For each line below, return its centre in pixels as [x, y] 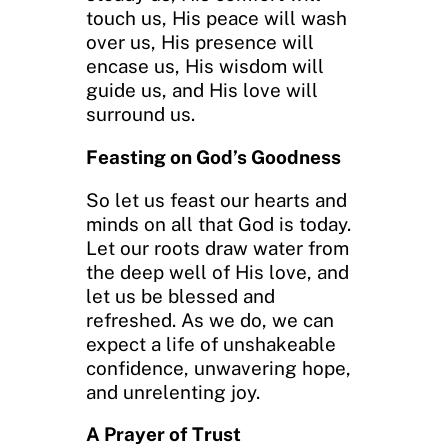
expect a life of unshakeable [211, 343]
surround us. [140, 113]
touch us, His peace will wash [216, 17]
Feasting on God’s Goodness [213, 156]
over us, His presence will [200, 41]
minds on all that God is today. [218, 223]
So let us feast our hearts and [216, 199]
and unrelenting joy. [173, 391]
